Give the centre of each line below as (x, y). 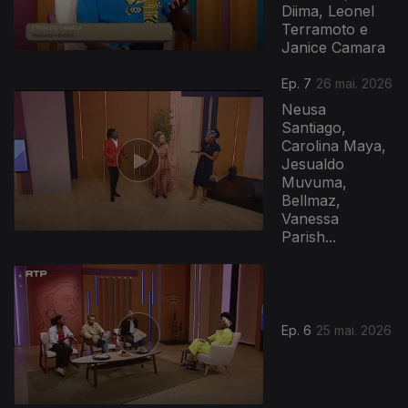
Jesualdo (313, 164)
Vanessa (311, 219)
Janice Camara (334, 47)
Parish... (309, 237)
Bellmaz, (311, 200)
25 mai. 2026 (354, 331)
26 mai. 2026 (355, 83)
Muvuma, (315, 182)
